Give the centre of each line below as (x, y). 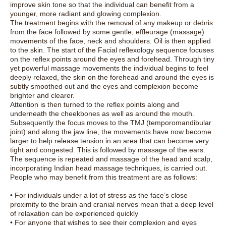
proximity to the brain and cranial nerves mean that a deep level (112, 205)
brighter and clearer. (42, 96)
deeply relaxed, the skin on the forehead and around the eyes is (112, 77)
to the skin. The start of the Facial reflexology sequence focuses (112, 50)
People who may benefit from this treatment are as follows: (104, 177)
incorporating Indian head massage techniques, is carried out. (109, 168)
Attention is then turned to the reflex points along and (95, 105)
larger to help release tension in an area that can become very (109, 141)
